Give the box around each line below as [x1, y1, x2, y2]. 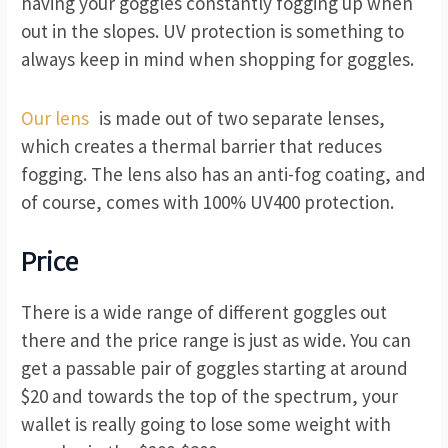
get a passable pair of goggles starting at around [21, 356, 409, 381]
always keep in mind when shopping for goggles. [21, 47, 415, 72]
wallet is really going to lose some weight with [21, 412, 392, 437]
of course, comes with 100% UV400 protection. [21, 189, 395, 214]
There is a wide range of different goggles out [21, 300, 388, 325]
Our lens [21, 105, 100, 130]
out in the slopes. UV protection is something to [21, 19, 405, 44]
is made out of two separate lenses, [99, 105, 386, 130]
